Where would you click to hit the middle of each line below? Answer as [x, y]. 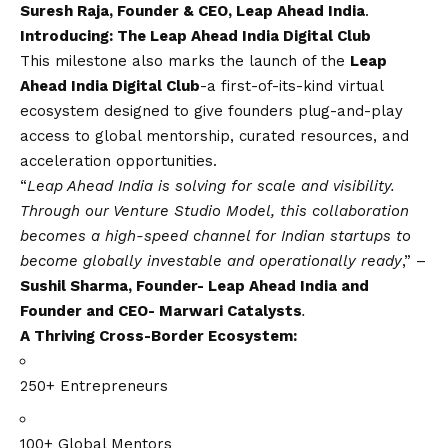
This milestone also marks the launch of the [185, 60]
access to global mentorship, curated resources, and [214, 135]
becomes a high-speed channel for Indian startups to [215, 235]
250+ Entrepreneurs [94, 385]
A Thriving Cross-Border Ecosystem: [158, 335]
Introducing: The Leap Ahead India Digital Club [195, 35]
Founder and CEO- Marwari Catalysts [161, 310]
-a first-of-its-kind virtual [291, 85]
